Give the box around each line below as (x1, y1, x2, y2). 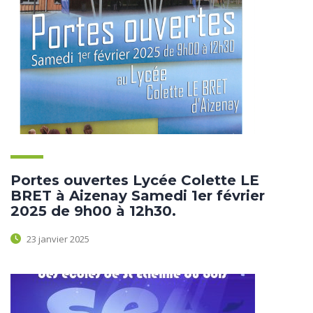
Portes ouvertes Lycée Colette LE (10, 172, 259, 189)
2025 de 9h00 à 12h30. (10, 203, 176, 219)
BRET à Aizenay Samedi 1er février (10, 187, 265, 204)
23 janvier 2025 (24, 232, 89, 245)
